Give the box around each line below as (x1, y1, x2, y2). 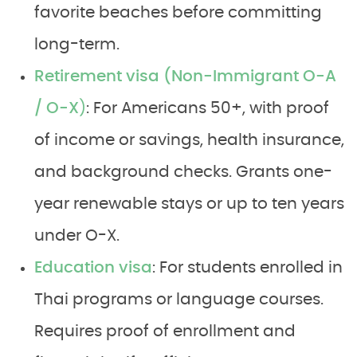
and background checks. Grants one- (34, 164, 332, 181)
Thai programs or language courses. (34, 292, 324, 308)
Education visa (34, 260, 152, 277)
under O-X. (34, 228, 120, 245)
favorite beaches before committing (34, 5, 322, 22)
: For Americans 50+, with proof (86, 100, 329, 117)
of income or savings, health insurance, (34, 132, 344, 149)
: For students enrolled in (152, 260, 343, 277)
